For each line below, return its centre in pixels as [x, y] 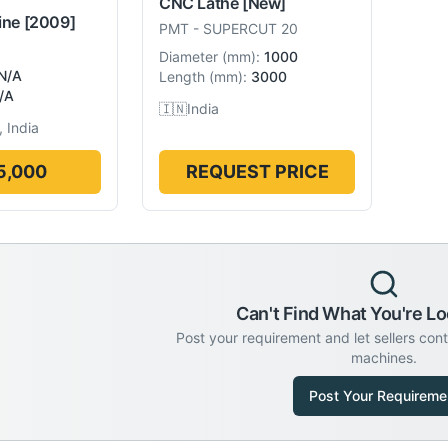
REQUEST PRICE [257, 171]
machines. [384, 357]
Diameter [188, 56]
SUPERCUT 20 [250, 28]
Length [182, 76]
